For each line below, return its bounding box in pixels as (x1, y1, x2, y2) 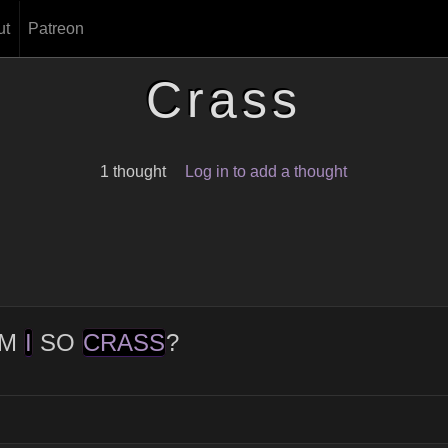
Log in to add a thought (185, 163, 348, 180)
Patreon (27, 20, 84, 37)
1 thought (100, 163, 167, 180)
